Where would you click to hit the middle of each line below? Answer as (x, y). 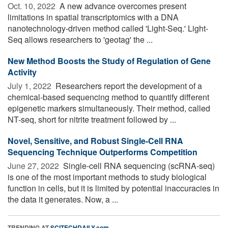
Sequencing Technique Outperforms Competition (103, 152)
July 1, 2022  (31, 85)
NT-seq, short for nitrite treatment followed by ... (92, 119)
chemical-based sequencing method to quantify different (108, 97)
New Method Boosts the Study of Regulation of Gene (109, 61)
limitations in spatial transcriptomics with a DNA (93, 17)
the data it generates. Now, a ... (63, 199)
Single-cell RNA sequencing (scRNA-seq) (138, 165)
